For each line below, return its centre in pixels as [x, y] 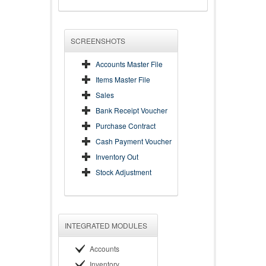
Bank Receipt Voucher [132, 110]
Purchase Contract [126, 126]
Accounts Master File [129, 64]
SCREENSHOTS [98, 41]
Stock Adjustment [123, 172]
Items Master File [123, 79]
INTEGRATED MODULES [106, 225]
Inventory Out [117, 156]
